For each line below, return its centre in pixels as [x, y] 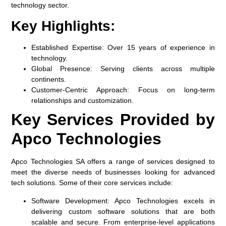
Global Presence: [62, 69]
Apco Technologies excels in [162, 201]
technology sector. [40, 5]
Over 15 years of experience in [159, 48]
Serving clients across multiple [154, 69]
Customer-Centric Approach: [80, 90]
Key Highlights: [63, 26]
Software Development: [71, 201]
